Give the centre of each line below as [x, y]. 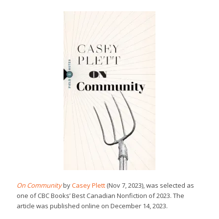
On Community [39, 186]
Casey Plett [88, 186]
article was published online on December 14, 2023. [92, 206]
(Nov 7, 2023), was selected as [149, 186]
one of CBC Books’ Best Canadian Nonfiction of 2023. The [100, 196]
